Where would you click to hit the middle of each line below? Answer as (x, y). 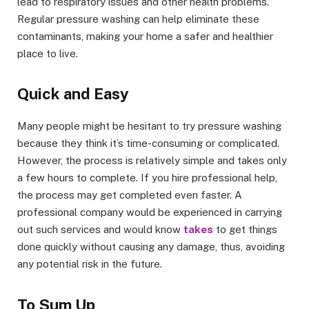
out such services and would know (100, 230)
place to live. (48, 54)
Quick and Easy (73, 94)
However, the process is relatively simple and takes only (152, 161)
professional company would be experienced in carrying (150, 212)
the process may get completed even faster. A (130, 195)
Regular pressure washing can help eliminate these (138, 19)
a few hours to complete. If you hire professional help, (147, 178)
